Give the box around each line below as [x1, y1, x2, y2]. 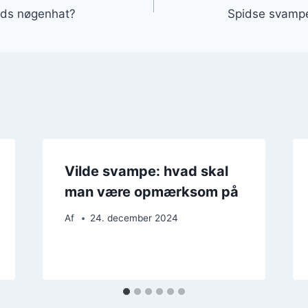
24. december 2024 [89, 212, 178, 224]
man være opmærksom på [64, 183, 239, 200]
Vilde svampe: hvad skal [64, 162, 228, 179]
